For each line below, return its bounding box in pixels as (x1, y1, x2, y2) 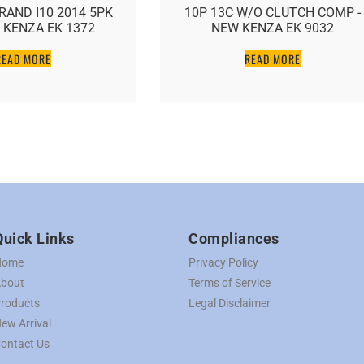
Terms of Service (188, 275, 271, 289)
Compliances (188, 229, 279, 247)
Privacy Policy (188, 255, 258, 269)
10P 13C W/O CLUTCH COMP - (184, 4, 362, 20)
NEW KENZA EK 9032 (211, 19, 335, 36)
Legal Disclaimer (188, 296, 271, 310)
